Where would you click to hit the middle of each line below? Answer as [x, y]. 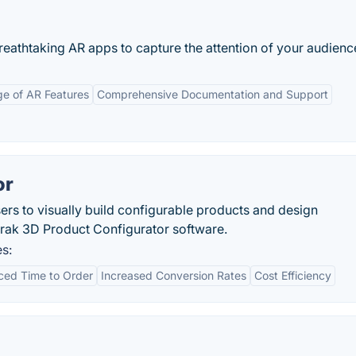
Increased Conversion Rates [174, 275]
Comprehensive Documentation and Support [213, 94]
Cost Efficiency [293, 275]
